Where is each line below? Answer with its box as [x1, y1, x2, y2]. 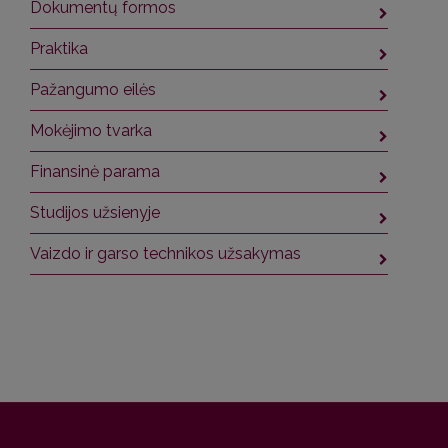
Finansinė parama [30, 162, 160, 182]
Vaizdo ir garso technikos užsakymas [30, 244, 301, 264]
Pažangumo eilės [30, 80, 156, 100]
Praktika [30, 39, 88, 59]
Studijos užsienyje [30, 203, 160, 223]
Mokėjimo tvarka [30, 121, 152, 141]
